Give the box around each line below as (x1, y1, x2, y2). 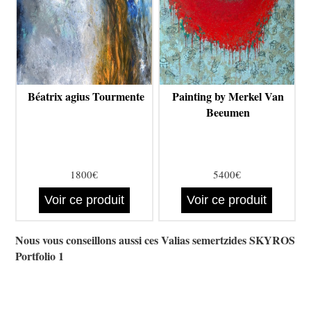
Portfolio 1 (15, 247, 65, 264)
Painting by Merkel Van (172, 87, 285, 104)
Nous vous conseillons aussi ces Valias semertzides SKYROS (15, 231, 296, 248)
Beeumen (206, 103, 251, 120)
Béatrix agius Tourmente (27, 87, 144, 104)
